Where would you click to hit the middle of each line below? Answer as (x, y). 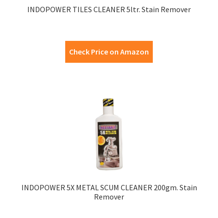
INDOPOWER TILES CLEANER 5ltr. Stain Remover (109, 9)
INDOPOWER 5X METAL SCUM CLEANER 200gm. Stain (109, 188)
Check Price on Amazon (109, 52)
